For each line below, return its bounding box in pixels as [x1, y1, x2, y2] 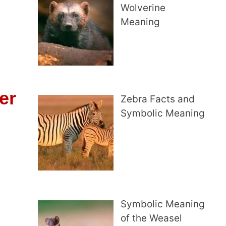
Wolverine [121, 2, 166, 14]
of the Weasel [121, 212, 183, 224]
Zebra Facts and [121, 93, 195, 105]
